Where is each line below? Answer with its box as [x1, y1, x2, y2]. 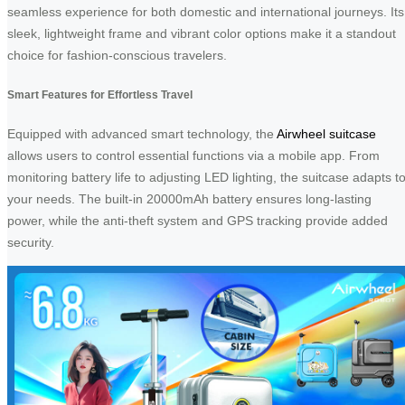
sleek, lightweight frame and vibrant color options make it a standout [7, 26, 396, 42]
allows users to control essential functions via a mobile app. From [7, 147, 380, 163]
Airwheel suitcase [277, 126, 376, 141]
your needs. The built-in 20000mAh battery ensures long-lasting [7, 191, 372, 206]
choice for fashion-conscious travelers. [7, 48, 227, 63]
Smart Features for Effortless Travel [7, 88, 193, 100]
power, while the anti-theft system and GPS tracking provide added [7, 212, 388, 228]
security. [7, 234, 54, 250]
